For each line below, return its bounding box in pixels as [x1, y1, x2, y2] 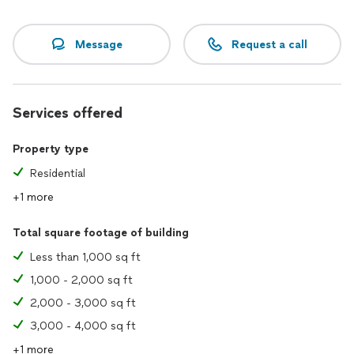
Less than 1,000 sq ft [30, 250, 141, 264]
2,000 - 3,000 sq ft [30, 296, 136, 310]
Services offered [13, 104, 122, 122]
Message [75, 37, 122, 51]
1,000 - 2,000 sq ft [30, 273, 133, 287]
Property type [13, 142, 88, 156]
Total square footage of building [13, 226, 189, 239]
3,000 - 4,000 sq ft [30, 319, 136, 333]
